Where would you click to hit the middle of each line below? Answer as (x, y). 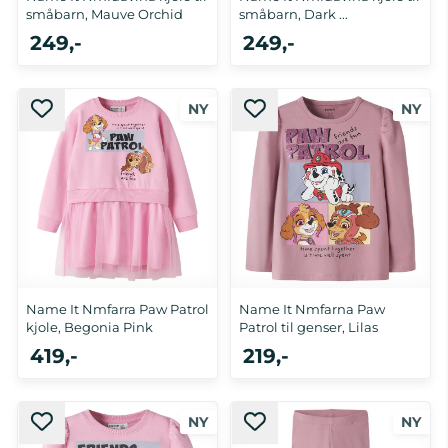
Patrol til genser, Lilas (308, 327)
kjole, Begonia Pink (89, 327)
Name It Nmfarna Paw (312, 309)
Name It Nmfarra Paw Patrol (117, 309)
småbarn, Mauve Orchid (104, 14)
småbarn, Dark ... (293, 14)
